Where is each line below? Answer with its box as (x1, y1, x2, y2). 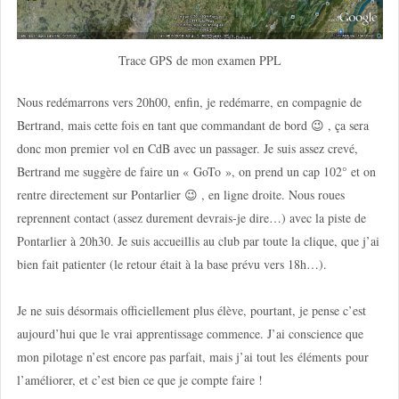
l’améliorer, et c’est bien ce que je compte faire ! (16, 371, 263, 389)
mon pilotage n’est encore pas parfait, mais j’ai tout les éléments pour (16, 348, 369, 366)
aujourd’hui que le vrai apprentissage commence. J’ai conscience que (16, 325, 363, 343)
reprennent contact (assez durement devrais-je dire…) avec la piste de (16, 209, 366, 227)
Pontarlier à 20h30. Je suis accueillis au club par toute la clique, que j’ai (16, 232, 379, 250)
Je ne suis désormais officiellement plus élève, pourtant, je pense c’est (16, 302, 366, 320)
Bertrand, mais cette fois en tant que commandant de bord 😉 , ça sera (16, 117, 369, 134)
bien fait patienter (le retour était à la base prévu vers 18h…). (16, 256, 327, 273)
